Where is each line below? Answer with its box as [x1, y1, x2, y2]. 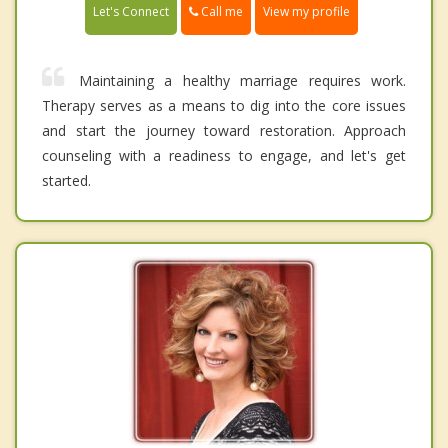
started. [42, 170, 91, 190]
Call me [198, 2, 243, 20]
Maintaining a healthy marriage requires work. [79, 70, 406, 90]
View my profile [263, 2, 350, 20]
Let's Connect [93, 2, 169, 20]
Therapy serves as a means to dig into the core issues [42, 95, 406, 115]
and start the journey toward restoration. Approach [42, 120, 406, 140]
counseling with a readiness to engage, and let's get [42, 145, 406, 165]
